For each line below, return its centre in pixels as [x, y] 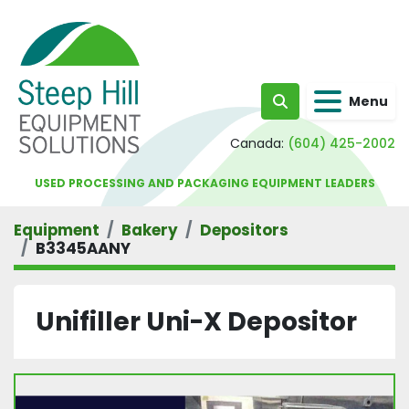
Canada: [257, 143]
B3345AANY [83, 248]
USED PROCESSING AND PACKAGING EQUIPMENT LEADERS [204, 183]
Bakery [150, 230]
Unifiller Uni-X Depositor [196, 322]
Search [305, 110]
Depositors [244, 230]
